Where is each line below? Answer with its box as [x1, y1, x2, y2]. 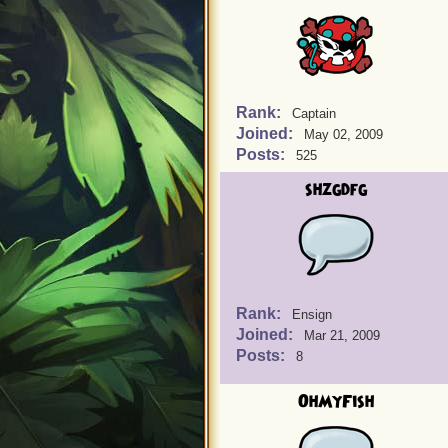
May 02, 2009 [304, 127, 383, 142]
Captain [292, 106, 336, 121]
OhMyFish [298, 390, 374, 414]
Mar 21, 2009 [304, 328, 380, 343]
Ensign [292, 307, 332, 322]
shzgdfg [305, 178, 367, 202]
